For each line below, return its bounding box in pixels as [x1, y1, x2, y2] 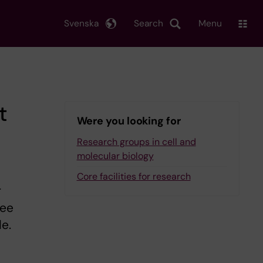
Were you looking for [76, 114, 181, 128]
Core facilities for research [76, 170, 191, 183]
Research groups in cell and [76, 136, 196, 148]
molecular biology [76, 150, 154, 162]
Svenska [64, 17, 99, 29]
